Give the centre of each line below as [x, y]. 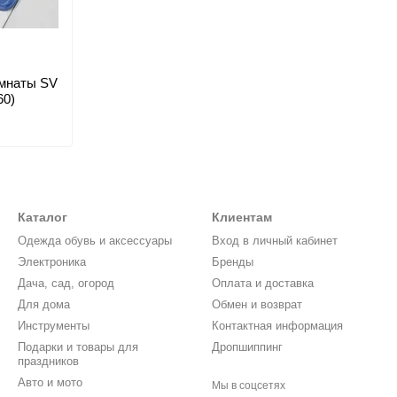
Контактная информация [277, 326]
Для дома [44, 304]
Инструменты [54, 326]
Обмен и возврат [257, 304]
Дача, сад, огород [66, 283]
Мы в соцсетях [249, 385]
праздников [48, 361]
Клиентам [242, 217]
